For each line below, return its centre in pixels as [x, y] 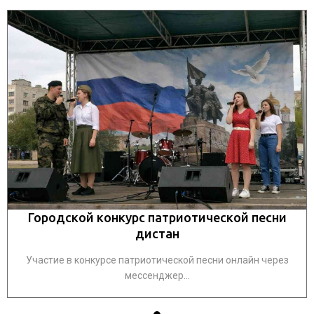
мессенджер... [157, 275]
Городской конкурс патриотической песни [157, 217]
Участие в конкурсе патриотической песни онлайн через [157, 260]
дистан [157, 233]
